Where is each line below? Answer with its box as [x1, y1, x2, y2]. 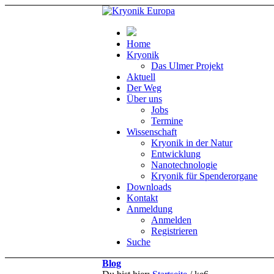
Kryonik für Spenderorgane [151, 171, 257, 181]
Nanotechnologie [151, 160, 217, 170]
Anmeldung [127, 204, 172, 214]
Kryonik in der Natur [151, 138, 232, 148]
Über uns [127, 94, 162, 104]
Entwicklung [151, 149, 201, 159]
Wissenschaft [127, 127, 177, 137]
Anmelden [151, 215, 191, 225]
